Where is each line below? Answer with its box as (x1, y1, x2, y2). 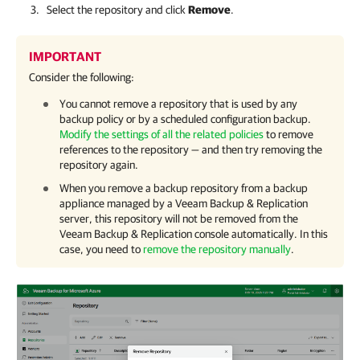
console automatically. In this (192, 227, 328, 241)
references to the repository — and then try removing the (59, 143, 322, 157)
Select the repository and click (47, 3, 188, 17)
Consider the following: (29, 71, 134, 84)
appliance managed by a (59, 197, 175, 211)
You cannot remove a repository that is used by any (59, 97, 297, 111)
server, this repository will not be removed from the (59, 212, 298, 226)
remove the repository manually (143, 243, 291, 256)
